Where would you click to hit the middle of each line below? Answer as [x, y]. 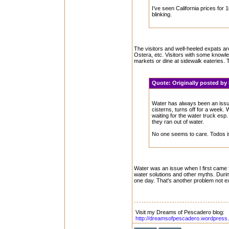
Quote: [162, 83]
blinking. [162, 14]
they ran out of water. [178, 122]
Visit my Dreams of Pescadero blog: [180, 212]
